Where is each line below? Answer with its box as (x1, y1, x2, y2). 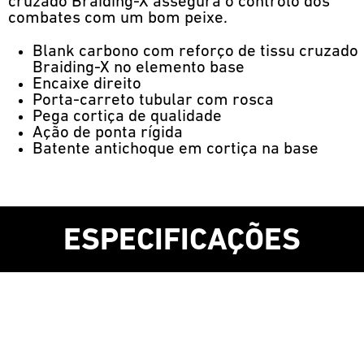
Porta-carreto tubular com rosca (32, 91, 274, 109)
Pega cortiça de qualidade (32, 107, 222, 125)
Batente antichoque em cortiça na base (32, 140, 318, 158)
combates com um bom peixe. (8, 9, 227, 27)
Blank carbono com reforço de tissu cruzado (32, 42, 358, 60)
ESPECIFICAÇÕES (63, 226, 301, 258)
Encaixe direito (32, 75, 141, 93)
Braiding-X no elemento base (32, 58, 245, 76)
